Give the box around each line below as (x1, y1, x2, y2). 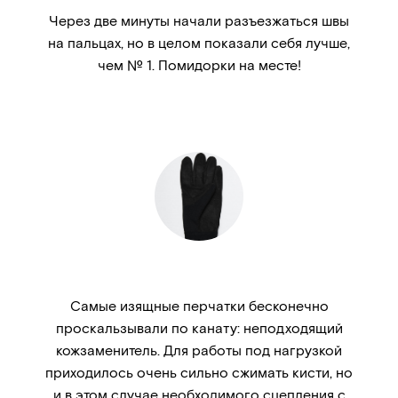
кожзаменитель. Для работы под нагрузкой (56, 341, 342, 359)
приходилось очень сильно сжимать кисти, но (45, 363, 353, 381)
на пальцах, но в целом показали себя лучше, (48, 34, 350, 52)
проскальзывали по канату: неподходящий (55, 319, 343, 337)
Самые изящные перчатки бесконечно (69, 297, 329, 314)
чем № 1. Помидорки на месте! (97, 56, 301, 74)
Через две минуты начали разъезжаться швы (49, 12, 349, 29)
